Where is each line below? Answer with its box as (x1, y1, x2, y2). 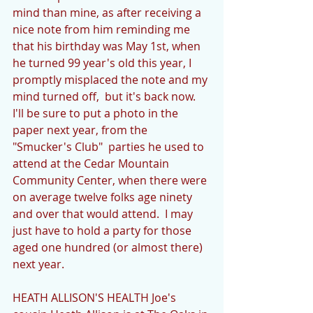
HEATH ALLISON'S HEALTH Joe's (13, 289, 179, 305)
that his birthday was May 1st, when (13, 38, 203, 54)
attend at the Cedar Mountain (13, 155, 172, 171)
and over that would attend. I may (13, 205, 196, 221)
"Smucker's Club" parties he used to (13, 138, 207, 154)
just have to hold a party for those (13, 222, 194, 238)
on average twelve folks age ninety (13, 189, 195, 205)
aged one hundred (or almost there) (13, 239, 205, 255)
